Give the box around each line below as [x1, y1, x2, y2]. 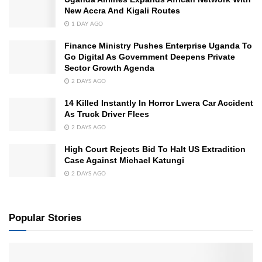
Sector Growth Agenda [64, 63, 154, 73]
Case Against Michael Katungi [64, 156, 184, 166]
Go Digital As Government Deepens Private [64, 52, 235, 62]
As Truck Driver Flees [64, 109, 149, 119]
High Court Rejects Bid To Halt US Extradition [64, 144, 246, 154]
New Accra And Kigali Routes [64, 6, 180, 16]
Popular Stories [9, 212, 81, 224]
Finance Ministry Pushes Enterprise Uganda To [64, 41, 252, 51]
